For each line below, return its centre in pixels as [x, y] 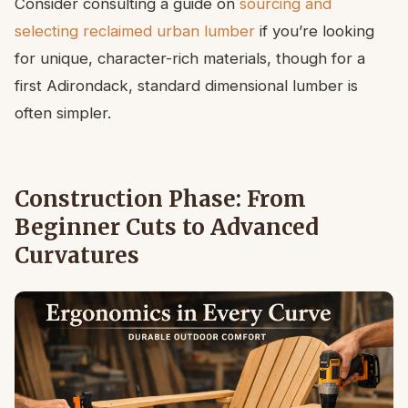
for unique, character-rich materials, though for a [190, 59]
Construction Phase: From [160, 199]
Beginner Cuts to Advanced [167, 228]
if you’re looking [315, 31]
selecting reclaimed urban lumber [135, 31]
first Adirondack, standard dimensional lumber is [186, 86]
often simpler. [63, 113]
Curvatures [77, 256]
